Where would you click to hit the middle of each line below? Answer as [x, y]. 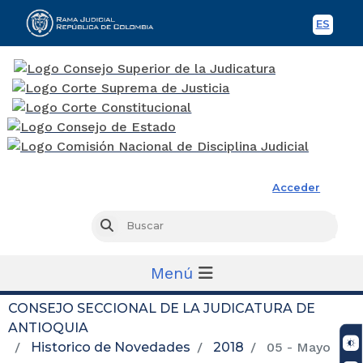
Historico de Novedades [111, 347]
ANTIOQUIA [48, 327]
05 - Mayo [297, 347]
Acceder [297, 187]
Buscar [131, 226]
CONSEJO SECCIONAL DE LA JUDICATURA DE [162, 308]
